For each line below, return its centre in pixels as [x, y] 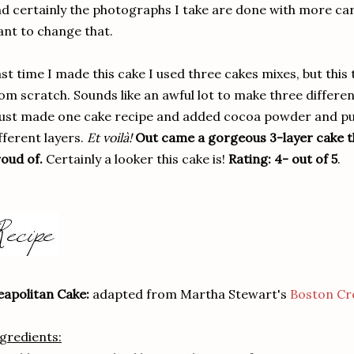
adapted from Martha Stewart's [190, 294]
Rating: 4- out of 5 [283, 159]
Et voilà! [109, 137]
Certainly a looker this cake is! [136, 159]
